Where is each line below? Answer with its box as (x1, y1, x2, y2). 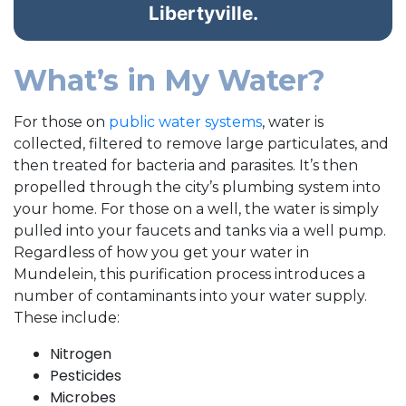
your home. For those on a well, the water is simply (14, 199, 379, 217)
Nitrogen (50, 343, 111, 364)
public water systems (109, 112, 262, 130)
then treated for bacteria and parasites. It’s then (14, 156, 358, 174)
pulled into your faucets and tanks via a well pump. (14, 221, 386, 239)
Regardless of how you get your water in (14, 243, 309, 261)
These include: (14, 308, 120, 326)
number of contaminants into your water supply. (14, 286, 367, 304)
